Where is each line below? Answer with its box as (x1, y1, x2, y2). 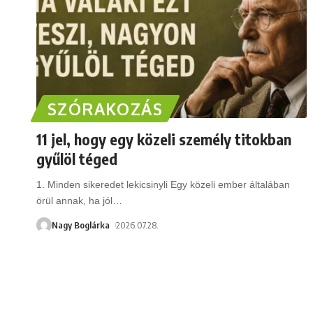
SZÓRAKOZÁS (48, 98, 163, 119)
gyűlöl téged (36, 148, 117, 168)
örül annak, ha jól (36, 194, 112, 206)
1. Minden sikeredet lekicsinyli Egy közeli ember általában (36, 178, 290, 190)
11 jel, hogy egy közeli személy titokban (36, 129, 291, 149)
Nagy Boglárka (52, 219, 110, 231)
